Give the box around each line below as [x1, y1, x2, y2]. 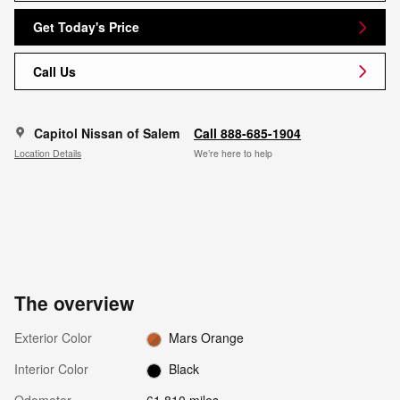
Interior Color [14, 360, 88, 379]
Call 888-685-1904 [194, 123, 301, 142]
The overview [14, 288, 134, 316]
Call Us [33, 62, 76, 80]
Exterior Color [14, 328, 92, 346]
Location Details [14, 146, 81, 161]
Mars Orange [169, 329, 245, 347]
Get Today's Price [33, 18, 139, 37]
